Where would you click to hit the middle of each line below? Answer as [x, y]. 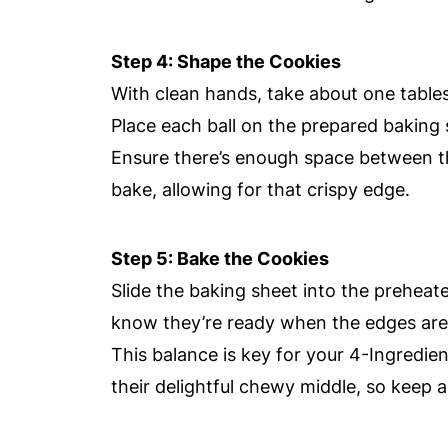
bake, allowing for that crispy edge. [260, 189]
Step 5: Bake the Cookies [220, 258]
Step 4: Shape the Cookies [226, 61]
